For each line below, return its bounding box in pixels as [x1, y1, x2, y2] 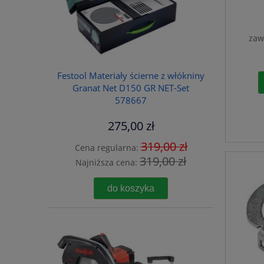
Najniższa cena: [75, 156, 140, 168]
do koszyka [107, 183, 154, 194]
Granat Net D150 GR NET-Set [72, 81, 189, 94]
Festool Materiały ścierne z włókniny [57, 69, 204, 82]
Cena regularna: [74, 141, 141, 153]
